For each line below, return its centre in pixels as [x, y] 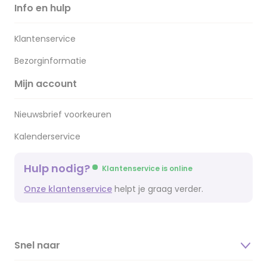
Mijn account [46, 84]
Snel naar [37, 245]
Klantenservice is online [147, 168]
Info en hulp [43, 8]
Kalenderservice [47, 136]
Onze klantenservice [68, 189]
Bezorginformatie [50, 61]
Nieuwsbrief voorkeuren [63, 114]
